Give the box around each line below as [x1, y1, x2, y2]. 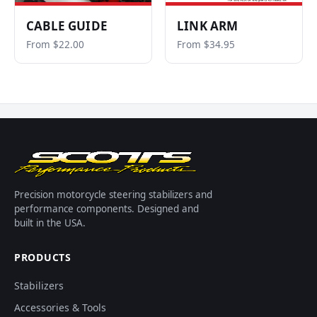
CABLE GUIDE [26, 18, 108, 34]
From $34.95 [177, 38, 235, 51]
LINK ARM [177, 18, 238, 34]
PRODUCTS [14, 250, 71, 264]
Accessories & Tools [14, 301, 106, 314]
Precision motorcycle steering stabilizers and [14, 188, 212, 201]
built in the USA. [14, 217, 86, 229]
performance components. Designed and [14, 202, 199, 215]
